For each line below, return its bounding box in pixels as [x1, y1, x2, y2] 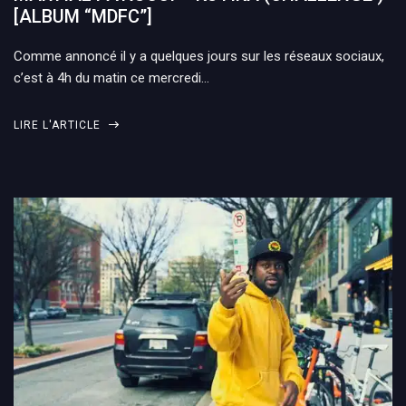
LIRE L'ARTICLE [14, 119, 104, 131]
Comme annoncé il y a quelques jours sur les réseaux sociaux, [14, 48, 384, 64]
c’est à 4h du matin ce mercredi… [14, 70, 209, 86]
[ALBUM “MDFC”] [14, 5, 152, 27]
